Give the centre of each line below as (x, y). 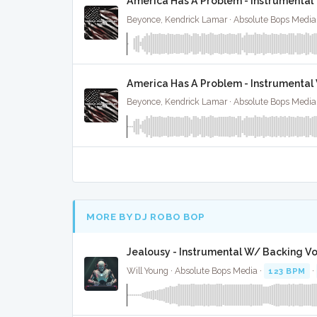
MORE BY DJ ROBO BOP (146, 216)
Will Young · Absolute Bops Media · (195, 271)
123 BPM (287, 271)
